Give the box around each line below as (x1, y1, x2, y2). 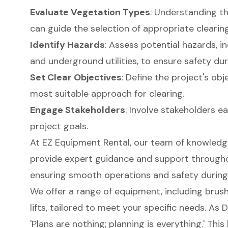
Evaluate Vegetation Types (30, 6, 150, 18)
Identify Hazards (30, 38, 105, 51)
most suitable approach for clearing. (30, 87, 184, 100)
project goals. (30, 120, 88, 132)
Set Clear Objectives (30, 71, 122, 83)
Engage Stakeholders (30, 103, 125, 116)
